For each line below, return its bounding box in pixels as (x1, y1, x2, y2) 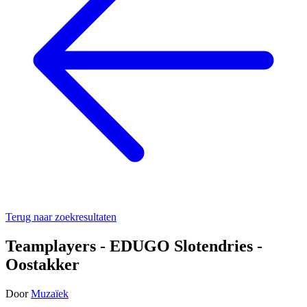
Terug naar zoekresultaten (5, 211, 116, 223)
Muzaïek (31, 287, 69, 299)
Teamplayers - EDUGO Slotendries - (5, 236, 262, 255)
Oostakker (5, 255, 79, 273)
